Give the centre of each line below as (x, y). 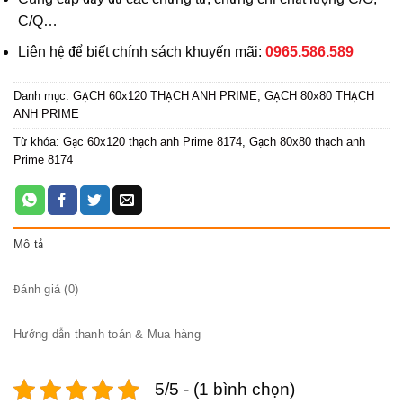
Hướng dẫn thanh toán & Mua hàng (107, 335)
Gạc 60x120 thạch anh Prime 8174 (152, 142)
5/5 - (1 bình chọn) (225, 390)
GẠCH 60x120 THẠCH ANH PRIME (165, 96)
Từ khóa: (38, 142)
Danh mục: (43, 96)
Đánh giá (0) (46, 290)
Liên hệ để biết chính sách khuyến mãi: (142, 52)
